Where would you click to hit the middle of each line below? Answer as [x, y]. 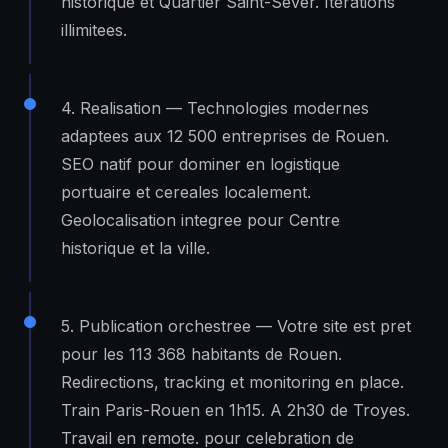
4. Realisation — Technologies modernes [215, 107]
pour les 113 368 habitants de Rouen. [201, 353]
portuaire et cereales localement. [186, 191]
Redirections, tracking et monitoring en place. [232, 381]
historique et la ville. [135, 247]
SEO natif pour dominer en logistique [200, 163]
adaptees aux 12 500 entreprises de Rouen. [225, 135]
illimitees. [94, 29]
